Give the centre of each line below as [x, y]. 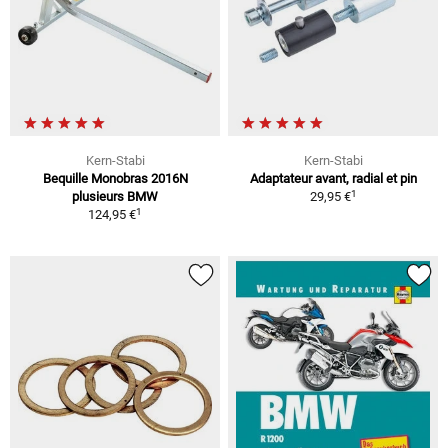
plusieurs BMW [115, 197]
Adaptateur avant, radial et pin [333, 179]
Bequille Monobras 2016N [115, 179]
